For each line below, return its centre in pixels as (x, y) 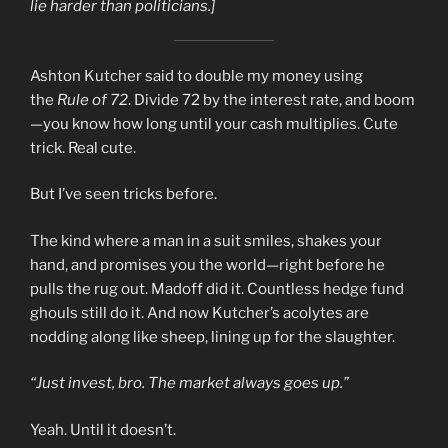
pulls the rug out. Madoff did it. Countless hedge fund (217, 288)
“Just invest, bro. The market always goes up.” (189, 383)
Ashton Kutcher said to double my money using (196, 75)
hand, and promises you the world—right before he (207, 264)
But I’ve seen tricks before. (123, 194)
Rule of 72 (92, 99)
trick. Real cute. (83, 147)
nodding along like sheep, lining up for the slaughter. (212, 336)
